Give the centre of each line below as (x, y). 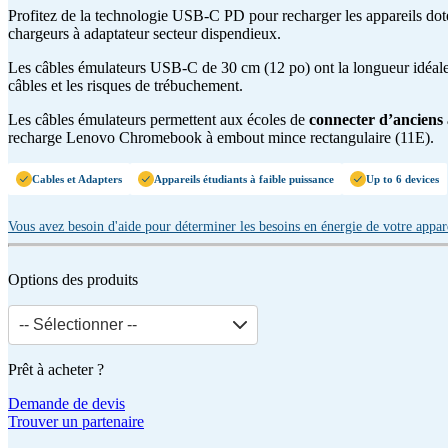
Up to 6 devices (402, 178)
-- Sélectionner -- (78, 324)
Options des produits (73, 279)
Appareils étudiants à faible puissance (244, 178)
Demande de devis (66, 403)
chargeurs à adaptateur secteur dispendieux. (144, 33)
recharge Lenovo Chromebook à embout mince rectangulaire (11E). (221, 137)
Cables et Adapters (77, 178)
